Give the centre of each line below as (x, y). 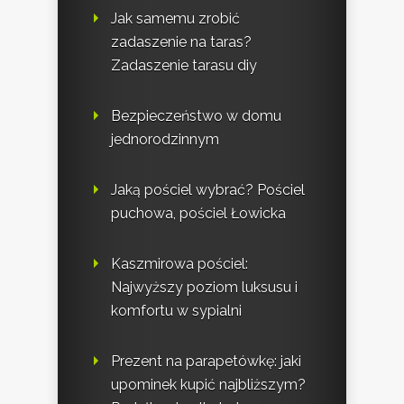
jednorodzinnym (165, 139)
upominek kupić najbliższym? (208, 384)
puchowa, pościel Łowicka (198, 213)
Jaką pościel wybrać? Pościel (208, 189)
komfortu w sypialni (176, 310)
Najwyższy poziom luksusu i (204, 287)
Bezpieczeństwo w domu (196, 115)
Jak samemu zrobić (175, 18)
